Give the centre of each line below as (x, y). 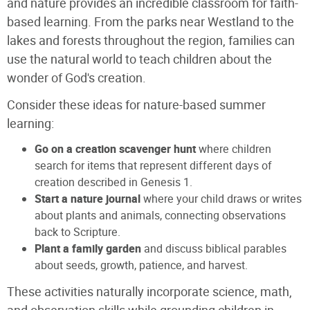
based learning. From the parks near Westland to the (151, 21)
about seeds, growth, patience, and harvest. (141, 265)
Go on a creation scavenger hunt (115, 149)
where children (234, 149)
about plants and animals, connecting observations (160, 215)
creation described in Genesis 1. (113, 182)
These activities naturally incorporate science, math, (149, 291)
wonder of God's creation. (76, 77)
